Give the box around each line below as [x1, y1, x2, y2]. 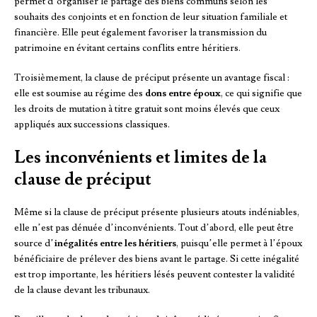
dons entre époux [145, 87, 221, 100]
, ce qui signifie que [221, 87, 302, 100]
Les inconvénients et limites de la [14, 146, 267, 169]
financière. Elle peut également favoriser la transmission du [14, 26, 267, 40]
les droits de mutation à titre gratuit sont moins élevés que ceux [14, 103, 279, 116]
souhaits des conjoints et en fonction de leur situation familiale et [14, 11, 287, 24]
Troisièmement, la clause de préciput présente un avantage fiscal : [14, 71, 289, 85]
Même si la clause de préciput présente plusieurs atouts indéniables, [14, 206, 299, 219]
